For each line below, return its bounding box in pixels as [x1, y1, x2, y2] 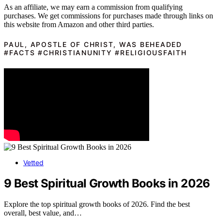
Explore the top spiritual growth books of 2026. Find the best [4, 200, 190, 208]
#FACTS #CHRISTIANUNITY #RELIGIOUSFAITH [4, 48, 187, 57]
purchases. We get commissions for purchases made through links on [4, 12, 213, 20]
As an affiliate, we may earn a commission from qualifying [4, 3, 183, 12]
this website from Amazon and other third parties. [4, 20, 154, 29]
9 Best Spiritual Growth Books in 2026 [4, 176, 210, 190]
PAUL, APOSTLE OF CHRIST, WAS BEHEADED [4, 40, 182, 49]
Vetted [23, 158, 44, 167]
